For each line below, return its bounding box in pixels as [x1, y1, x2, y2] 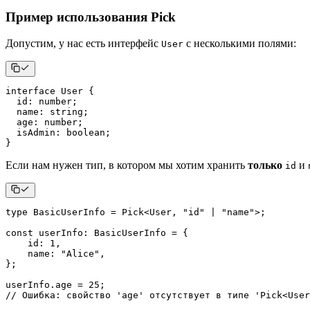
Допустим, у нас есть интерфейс [6, 37, 161, 50]
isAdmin [6, 127, 55, 138]
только [248, 158, 282, 171]
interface [6, 85, 55, 96]
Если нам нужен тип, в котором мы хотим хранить [6, 158, 248, 171]
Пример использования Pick [6, 9, 176, 24]
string [50, 106, 83, 117]
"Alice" [61, 248, 100, 259]
